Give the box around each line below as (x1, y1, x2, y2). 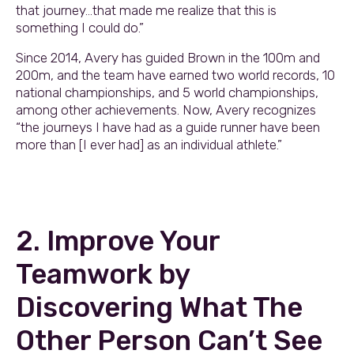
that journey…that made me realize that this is (16, 2, 277, 18)
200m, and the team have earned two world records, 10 (16, 66, 335, 83)
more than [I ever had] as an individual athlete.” (16, 136, 282, 153)
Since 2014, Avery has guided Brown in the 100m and (16, 49, 320, 66)
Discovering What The (16, 290, 303, 324)
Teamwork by (16, 257, 190, 291)
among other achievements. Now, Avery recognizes (16, 101, 316, 118)
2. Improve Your (16, 224, 220, 258)
